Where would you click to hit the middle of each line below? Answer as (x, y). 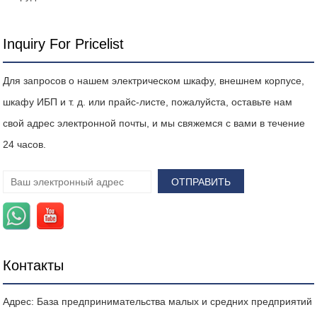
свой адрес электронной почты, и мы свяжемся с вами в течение (154, 123)
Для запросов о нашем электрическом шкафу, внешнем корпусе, (154, 80)
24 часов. (25, 144)
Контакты (34, 265)
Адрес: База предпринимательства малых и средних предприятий (158, 301)
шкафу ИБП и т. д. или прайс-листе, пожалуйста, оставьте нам (148, 102)
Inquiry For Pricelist (64, 44)
